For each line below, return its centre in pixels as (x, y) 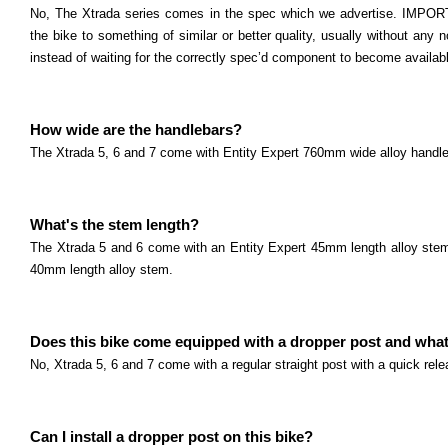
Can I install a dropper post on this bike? (172, 436)
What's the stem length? (115, 224)
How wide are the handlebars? (136, 129)
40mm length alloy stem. (102, 269)
